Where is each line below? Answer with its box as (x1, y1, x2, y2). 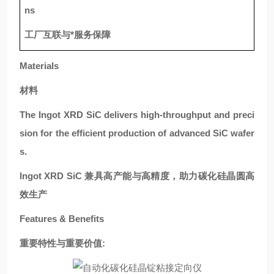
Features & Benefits (20, 213, 104, 224)
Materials (20, 61, 59, 71)
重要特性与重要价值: (20, 238, 110, 248)
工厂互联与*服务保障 (24, 29, 111, 40)
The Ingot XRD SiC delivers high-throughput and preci (20, 109, 254, 120)
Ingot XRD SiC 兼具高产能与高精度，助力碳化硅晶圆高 (20, 171, 254, 181)
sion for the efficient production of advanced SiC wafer (20, 128, 254, 138)
